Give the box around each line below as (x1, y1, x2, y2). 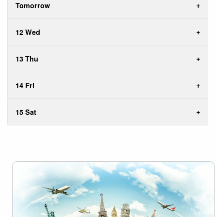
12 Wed (15, 27, 40, 37)
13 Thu (15, 53, 38, 63)
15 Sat (15, 107, 36, 117)
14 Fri (15, 80, 34, 90)
